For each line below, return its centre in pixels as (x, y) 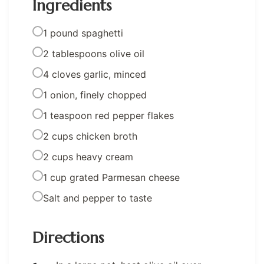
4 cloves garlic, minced (95, 74)
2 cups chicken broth (90, 136)
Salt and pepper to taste (98, 198)
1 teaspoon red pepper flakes (108, 115)
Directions (68, 237)
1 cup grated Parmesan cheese (111, 177)
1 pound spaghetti (83, 33)
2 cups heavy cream (88, 156)
